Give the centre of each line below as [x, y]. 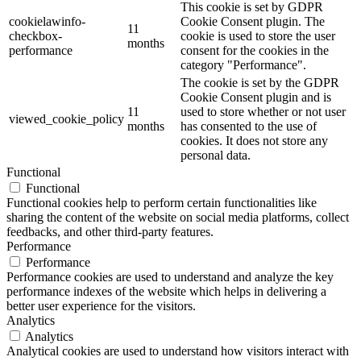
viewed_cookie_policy [66, 118]
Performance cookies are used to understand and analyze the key [170, 276]
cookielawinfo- [47, 21]
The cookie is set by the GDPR [260, 82]
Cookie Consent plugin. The [253, 21]
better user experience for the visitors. [101, 305]
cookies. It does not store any [254, 140]
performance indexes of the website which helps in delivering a [166, 291]
